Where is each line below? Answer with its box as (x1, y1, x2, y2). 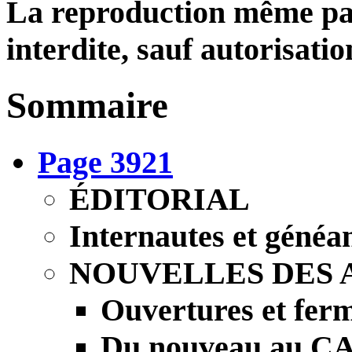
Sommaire (6, 85, 168, 126)
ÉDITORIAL (69, 181, 250, 217)
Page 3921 (38, 144, 173, 180)
